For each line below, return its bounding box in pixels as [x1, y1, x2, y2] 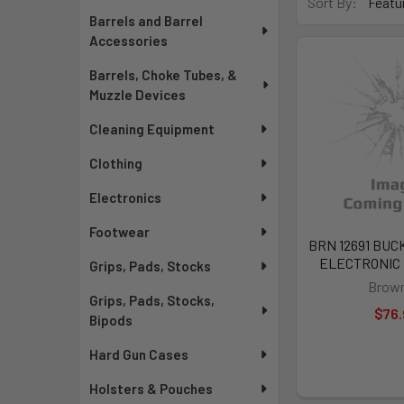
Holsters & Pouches [89, 381, 214, 397]
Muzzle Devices [89, 87, 187, 103]
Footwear [89, 224, 151, 240]
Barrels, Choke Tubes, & [89, 67, 238, 83]
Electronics [89, 189, 162, 206]
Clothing [89, 155, 143, 171]
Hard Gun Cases [89, 346, 189, 363]
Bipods [89, 312, 133, 328]
